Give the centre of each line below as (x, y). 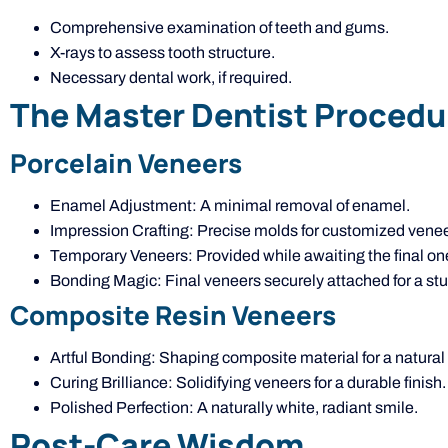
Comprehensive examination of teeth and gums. (219, 27)
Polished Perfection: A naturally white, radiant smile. (234, 407)
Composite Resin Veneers (173, 315)
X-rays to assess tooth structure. (162, 52)
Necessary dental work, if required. (171, 77)
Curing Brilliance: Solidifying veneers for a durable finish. (248, 382)
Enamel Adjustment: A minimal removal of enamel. (230, 205)
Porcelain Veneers (126, 163)
